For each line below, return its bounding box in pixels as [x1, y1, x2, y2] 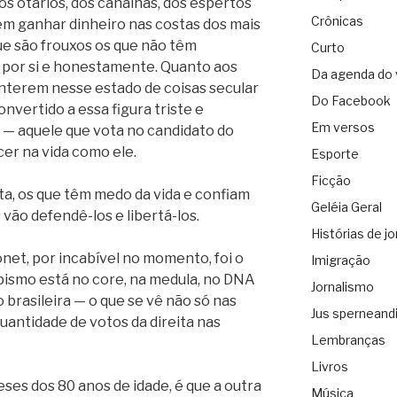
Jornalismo [310, 279, 374, 295]
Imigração [310, 253, 370, 269]
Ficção [310, 173, 351, 189]
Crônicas [310, 13, 363, 29]
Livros [310, 359, 348, 375]
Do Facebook [310, 93, 391, 109]
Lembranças [310, 332, 385, 348]
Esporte [310, 146, 359, 162]
